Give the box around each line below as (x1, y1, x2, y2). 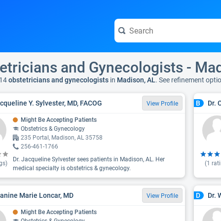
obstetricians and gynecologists (7, 76, 109, 84)
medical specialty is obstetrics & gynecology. (13, 165, 131, 172)
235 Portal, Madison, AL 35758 (21, 134, 103, 141)
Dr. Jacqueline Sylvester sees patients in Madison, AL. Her (13, 156, 165, 163)
